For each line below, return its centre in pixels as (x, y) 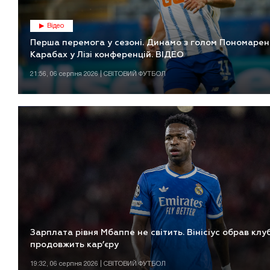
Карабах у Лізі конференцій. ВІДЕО (107, 55)
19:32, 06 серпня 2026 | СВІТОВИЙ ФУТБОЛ (98, 264)
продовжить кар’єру (74, 244)
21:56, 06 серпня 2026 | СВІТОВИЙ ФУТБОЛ (98, 74)
